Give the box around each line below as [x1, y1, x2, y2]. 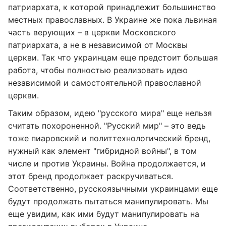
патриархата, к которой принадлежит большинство [8, 2, 216, 12]
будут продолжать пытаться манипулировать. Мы [8, 196, 208, 206]
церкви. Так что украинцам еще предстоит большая [8, 52, 218, 63]
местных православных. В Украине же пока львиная [8, 15, 217, 25]
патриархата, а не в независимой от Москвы [8, 40, 188, 50]
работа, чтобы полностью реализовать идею [8, 65, 188, 75]
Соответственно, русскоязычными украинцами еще [8, 184, 218, 194]
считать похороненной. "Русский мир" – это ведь [8, 121, 206, 131]
